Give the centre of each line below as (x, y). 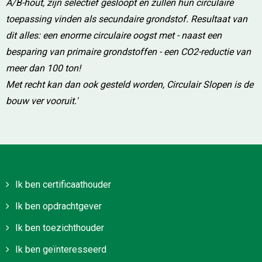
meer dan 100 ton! (43, 68)
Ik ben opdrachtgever (58, 206)
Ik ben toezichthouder (60, 228)
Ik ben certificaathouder (63, 185)
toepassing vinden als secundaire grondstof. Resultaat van (127, 19)
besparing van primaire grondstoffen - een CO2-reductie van (128, 52)
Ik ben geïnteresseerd (61, 249)
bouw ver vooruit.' (42, 101)
